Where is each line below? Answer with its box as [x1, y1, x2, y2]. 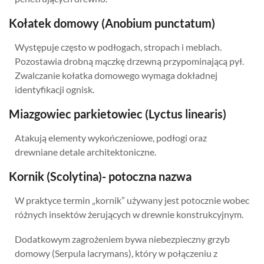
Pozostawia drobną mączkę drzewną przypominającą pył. [15, 55, 244, 67]
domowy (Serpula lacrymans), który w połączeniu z [15, 247, 217, 259]
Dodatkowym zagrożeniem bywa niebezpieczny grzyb [15, 233, 230, 245]
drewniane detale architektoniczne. [15, 146, 156, 157]
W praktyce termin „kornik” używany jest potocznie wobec [15, 194, 249, 206]
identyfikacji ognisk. [15, 84, 94, 95]
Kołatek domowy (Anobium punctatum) [9, 16, 215, 30]
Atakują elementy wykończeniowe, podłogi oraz [15, 132, 207, 143]
